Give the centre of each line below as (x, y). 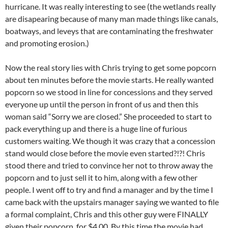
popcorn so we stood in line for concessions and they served (109, 92)
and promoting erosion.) (47, 43)
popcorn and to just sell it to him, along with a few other (101, 177)
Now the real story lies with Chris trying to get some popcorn (111, 67)
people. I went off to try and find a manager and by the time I (109, 190)
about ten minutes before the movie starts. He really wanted (109, 80)
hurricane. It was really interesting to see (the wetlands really (110, 6)
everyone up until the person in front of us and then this (102, 104)
